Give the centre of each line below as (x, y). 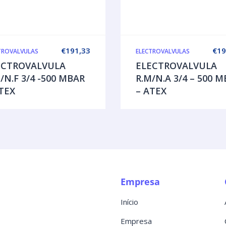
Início (129, 202)
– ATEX (151, 91)
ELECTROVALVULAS (163, 51)
